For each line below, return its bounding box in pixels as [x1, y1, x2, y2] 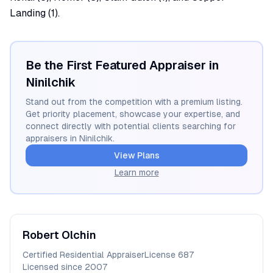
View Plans [113, 151, 160, 160]
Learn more [114, 168, 159, 177]
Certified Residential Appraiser [23, 250, 144, 260]
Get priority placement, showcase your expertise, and [26, 109, 240, 119]
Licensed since [23, 262, 85, 272]
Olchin [62, 229, 96, 241]
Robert [23, 229, 59, 241]
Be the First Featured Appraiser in [26, 58, 219, 72]
